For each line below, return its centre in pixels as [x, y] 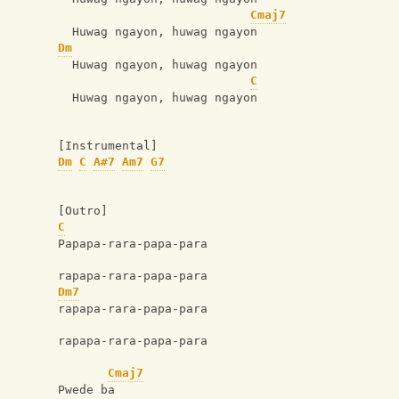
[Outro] [83, 211]
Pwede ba [86, 390]
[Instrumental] [108, 146]
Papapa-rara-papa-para [133, 244]
